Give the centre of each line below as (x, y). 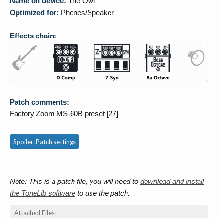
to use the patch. (103, 193)
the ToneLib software (43, 193)
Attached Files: (35, 213)
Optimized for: (34, 12)
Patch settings (56, 142)
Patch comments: (39, 102)
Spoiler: (25, 142)
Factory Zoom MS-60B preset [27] (64, 114)
